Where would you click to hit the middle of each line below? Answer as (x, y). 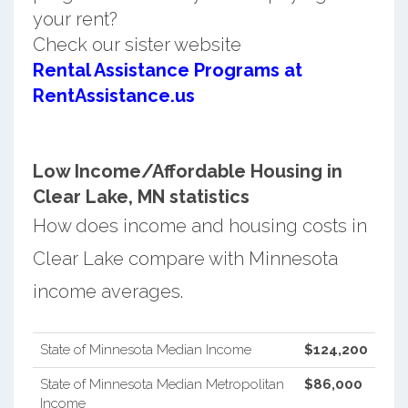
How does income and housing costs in (199, 225)
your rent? (75, 19)
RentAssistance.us (113, 95)
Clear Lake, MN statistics (141, 196)
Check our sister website (137, 44)
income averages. (107, 291)
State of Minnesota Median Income (145, 349)
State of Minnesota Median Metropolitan (162, 384)
